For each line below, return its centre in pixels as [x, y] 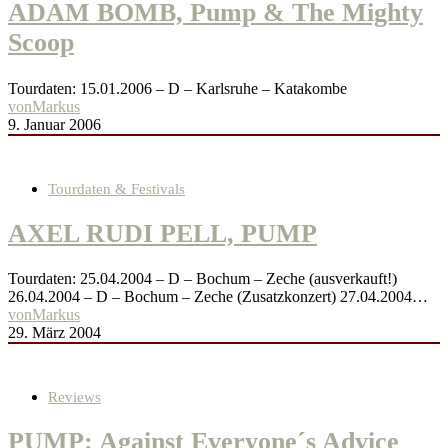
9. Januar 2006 [54, 124]
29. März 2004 [54, 333]
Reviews [74, 397]
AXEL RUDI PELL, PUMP [162, 233]
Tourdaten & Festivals [116, 188]
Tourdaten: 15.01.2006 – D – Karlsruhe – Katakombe [177, 88]
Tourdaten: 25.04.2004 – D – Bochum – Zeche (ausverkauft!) [202, 279]
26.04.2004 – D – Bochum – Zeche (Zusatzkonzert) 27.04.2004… [218, 297]
